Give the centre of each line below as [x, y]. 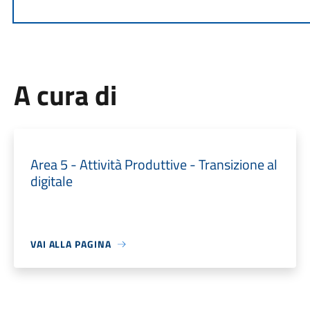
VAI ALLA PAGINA [71, 244]
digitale [51, 181]
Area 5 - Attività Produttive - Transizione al [154, 164]
